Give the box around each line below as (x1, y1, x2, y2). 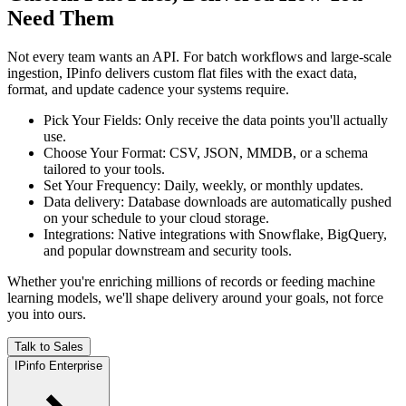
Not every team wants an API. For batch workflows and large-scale (7, 49, 391, 65)
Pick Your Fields (43, 112, 138, 129)
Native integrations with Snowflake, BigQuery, (118, 227, 387, 243)
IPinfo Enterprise (14, 359, 102, 373)
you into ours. (7, 306, 86, 323)
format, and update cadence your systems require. (7, 82, 289, 98)
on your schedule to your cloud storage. (43, 210, 269, 227)
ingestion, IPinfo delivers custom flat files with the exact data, (7, 65, 357, 82)
